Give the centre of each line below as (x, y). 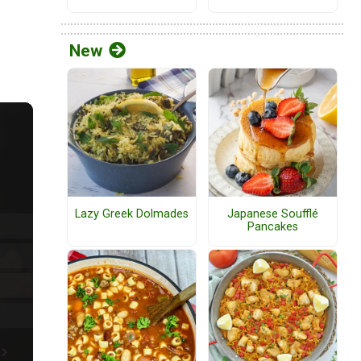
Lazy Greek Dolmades (132, 214)
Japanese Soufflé (273, 214)
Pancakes (273, 227)
